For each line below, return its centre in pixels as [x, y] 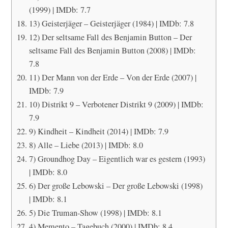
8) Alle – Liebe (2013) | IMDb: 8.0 [86, 145]
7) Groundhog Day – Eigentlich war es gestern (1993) [117, 159]
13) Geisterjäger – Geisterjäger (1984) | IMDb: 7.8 [111, 23]
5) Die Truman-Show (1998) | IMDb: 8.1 [95, 212]
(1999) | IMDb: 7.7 [60, 9]
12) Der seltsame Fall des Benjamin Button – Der [110, 37]
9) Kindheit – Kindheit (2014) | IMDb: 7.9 [98, 131]
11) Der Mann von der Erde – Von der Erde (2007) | [112, 77]
